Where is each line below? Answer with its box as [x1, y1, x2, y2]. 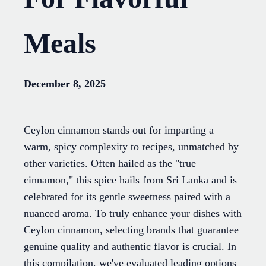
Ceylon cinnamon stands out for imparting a [24, 124, 214, 137]
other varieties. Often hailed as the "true [24, 157, 196, 170]
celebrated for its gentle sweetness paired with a [24, 191, 230, 203]
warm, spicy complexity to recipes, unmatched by [24, 141, 239, 153]
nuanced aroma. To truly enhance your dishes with [24, 207, 242, 220]
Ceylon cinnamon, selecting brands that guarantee [24, 224, 239, 236]
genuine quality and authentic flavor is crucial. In [24, 240, 236, 253]
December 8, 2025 [24, 78, 106, 90]
